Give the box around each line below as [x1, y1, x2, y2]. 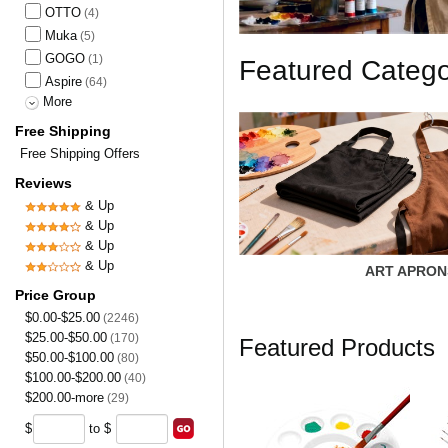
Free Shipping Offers [20, 146, 140, 161]
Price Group [15, 287, 96, 303]
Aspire [45, 74, 82, 89]
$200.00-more [25, 390, 104, 405]
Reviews [15, 175, 72, 191]
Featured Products [239, 333, 435, 361]
